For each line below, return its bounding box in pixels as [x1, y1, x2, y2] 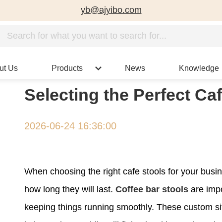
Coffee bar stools [115, 184, 188, 194]
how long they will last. [24, 184, 115, 194]
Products [51, 64, 83, 72]
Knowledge [179, 64, 220, 72]
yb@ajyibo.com [80, 5, 142, 15]
